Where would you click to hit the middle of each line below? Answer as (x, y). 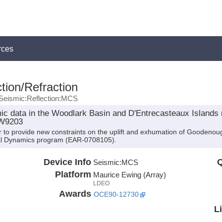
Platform (73, 174)
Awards (75, 194)
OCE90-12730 (116, 194)
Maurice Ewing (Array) (129, 174)
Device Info (67, 162)
